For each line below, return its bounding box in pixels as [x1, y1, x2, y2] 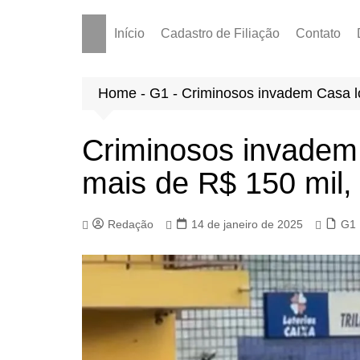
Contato [296, 26, 341, 40]
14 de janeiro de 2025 [191, 218, 303, 231]
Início [114, 26, 145, 40]
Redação [108, 218, 153, 231]
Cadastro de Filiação [161, 26, 280, 40]
